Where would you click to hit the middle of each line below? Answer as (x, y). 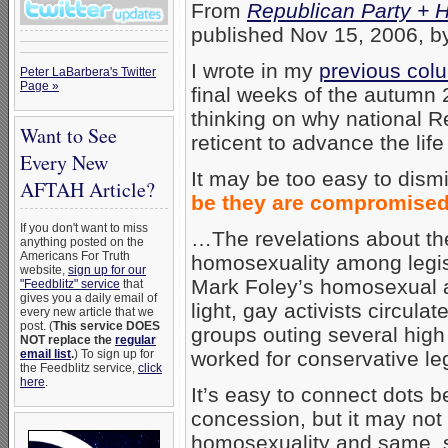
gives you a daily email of (88, 298)
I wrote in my (255, 70)
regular (135, 340)
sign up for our (107, 270)
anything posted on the (82, 242)
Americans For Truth (75, 256)
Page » (39, 86)
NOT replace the (67, 340)
